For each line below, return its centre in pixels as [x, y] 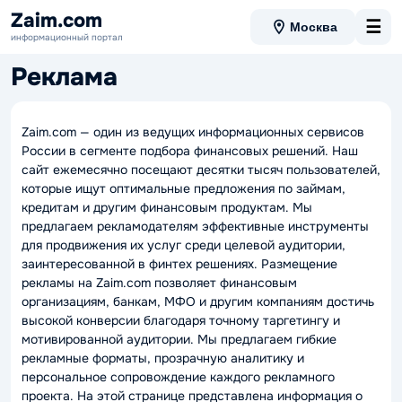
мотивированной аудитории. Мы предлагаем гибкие [179, 339]
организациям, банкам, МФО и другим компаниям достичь [198, 301]
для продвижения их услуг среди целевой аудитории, [184, 245]
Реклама [64, 77]
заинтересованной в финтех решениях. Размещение [179, 264]
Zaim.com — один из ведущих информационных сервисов [193, 132]
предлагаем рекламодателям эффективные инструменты [195, 226]
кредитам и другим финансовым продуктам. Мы [167, 207]
